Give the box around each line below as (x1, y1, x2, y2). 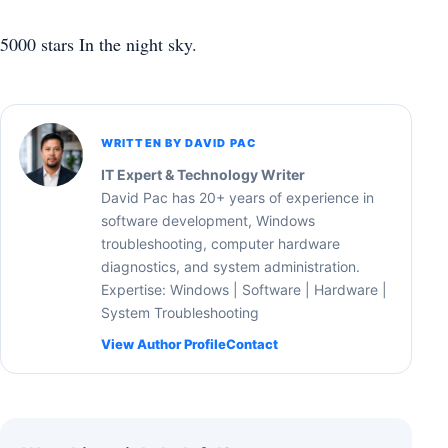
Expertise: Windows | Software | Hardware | (101, 281, 387, 299)
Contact (226, 336, 278, 353)
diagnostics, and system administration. (101, 258, 360, 276)
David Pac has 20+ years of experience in (101, 189, 374, 207)
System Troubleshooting (101, 304, 259, 322)
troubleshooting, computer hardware (101, 235, 340, 253)
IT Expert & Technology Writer (101, 166, 305, 184)
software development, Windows (101, 212, 315, 230)
